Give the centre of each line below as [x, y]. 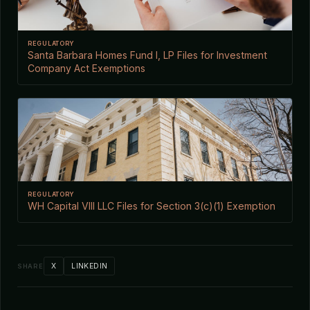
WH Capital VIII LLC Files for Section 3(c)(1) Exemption [152, 206]
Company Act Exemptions [86, 68]
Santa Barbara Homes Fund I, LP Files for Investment [147, 55]
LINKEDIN [90, 266]
